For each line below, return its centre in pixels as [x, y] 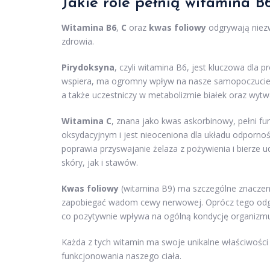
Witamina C [86, 121]
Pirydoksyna [88, 67]
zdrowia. [78, 42]
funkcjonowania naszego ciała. [121, 256]
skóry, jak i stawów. [100, 163]
